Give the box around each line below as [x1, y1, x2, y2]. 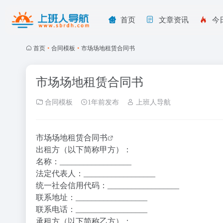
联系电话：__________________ [36, 205, 147, 214]
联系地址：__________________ [36, 193, 147, 202]
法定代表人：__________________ [36, 169, 155, 178]
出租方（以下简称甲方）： [36, 145, 131, 154]
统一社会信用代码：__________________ [36, 181, 179, 190]
